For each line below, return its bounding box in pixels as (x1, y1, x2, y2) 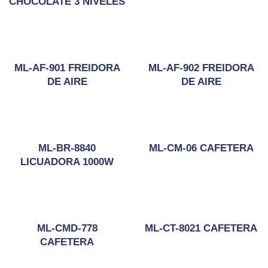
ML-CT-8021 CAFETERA (145, 223, 257, 234)
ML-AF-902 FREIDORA (148, 62, 254, 74)
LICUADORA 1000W (20, 156, 114, 167)
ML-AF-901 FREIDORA (14, 62, 120, 74)
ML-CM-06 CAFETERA (148, 142, 254, 154)
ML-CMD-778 (36, 223, 98, 234)
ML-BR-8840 (38, 142, 96, 154)
